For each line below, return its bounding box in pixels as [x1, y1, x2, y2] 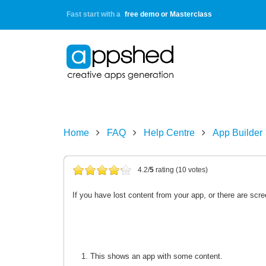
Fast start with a [66, 10, 122, 18]
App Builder [213, 128, 262, 138]
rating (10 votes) [154, 166, 208, 174]
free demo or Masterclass [125, 10, 212, 18]
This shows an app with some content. [90, 252, 223, 261]
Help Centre [144, 128, 195, 138]
